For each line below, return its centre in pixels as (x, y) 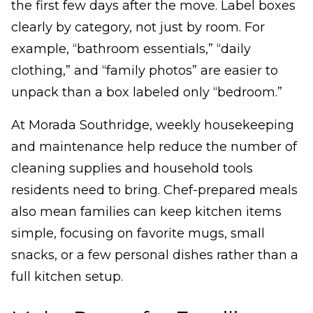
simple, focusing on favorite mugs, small (138, 234)
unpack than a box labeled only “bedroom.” (147, 93)
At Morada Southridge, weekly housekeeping (153, 125)
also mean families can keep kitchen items (146, 212)
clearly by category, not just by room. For (138, 28)
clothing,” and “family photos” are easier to (145, 71)
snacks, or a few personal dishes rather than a (155, 255)
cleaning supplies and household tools (132, 169)
